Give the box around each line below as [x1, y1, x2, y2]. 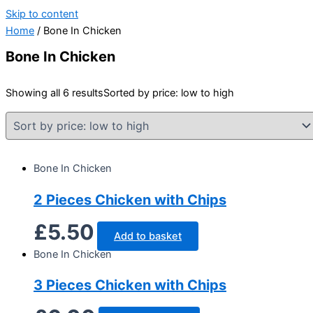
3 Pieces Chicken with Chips [34, 277, 226, 294]
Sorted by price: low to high [103, 87, 234, 100]
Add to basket [114, 229, 182, 242]
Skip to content [6, 8, 78, 20]
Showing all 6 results [6, 87, 103, 100]
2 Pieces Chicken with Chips [34, 191, 226, 208]
